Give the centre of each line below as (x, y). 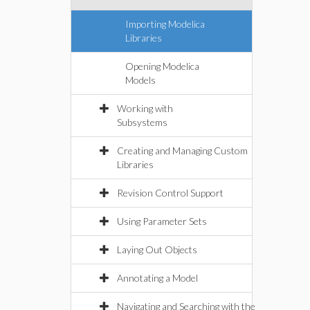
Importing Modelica (165, 24)
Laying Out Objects (157, 249)
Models (140, 80)
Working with (145, 108)
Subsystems (142, 122)
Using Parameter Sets (162, 221)
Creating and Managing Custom (182, 151)
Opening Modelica (162, 66)
